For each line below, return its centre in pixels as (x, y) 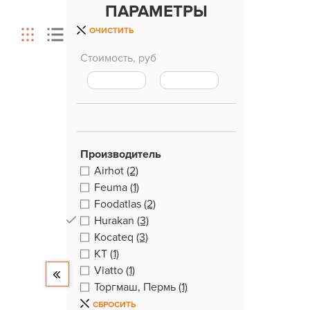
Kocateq (114, 237)
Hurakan (114, 221)
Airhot (109, 171)
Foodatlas (118, 204)
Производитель (121, 154)
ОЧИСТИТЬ (111, 31)
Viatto (109, 271)
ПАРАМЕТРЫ (156, 11)
